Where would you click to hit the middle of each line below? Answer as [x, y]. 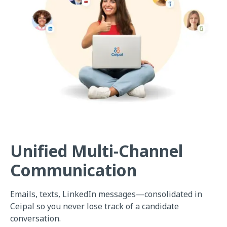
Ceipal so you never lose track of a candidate [94, 206]
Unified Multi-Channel [97, 150]
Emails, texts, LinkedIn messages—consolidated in [106, 194]
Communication [73, 170]
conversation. [35, 218]
